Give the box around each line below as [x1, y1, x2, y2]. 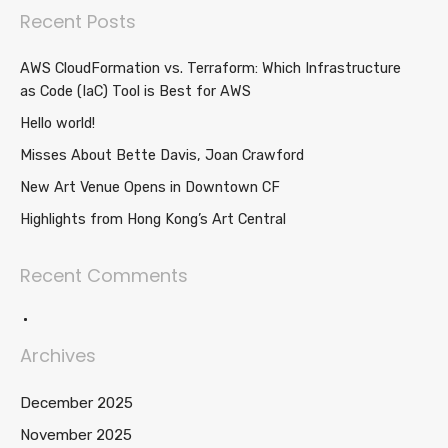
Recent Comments [20, 263, 188, 288]
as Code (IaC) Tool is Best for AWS [20, 82, 251, 100]
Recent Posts [20, 9, 136, 34]
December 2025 [20, 394, 133, 412]
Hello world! [20, 114, 95, 132]
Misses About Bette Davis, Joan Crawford [20, 146, 304, 164]
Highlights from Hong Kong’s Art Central [20, 210, 286, 228]
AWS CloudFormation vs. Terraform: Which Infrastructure [20, 59, 401, 77]
